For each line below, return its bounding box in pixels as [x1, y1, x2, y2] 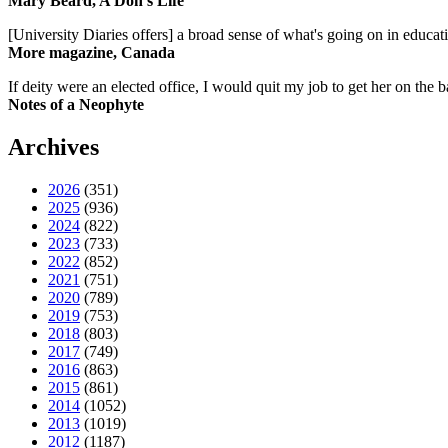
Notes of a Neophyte [8, 96, 144, 114]
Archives [8, 134, 99, 161]
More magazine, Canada [8, 44, 175, 62]
